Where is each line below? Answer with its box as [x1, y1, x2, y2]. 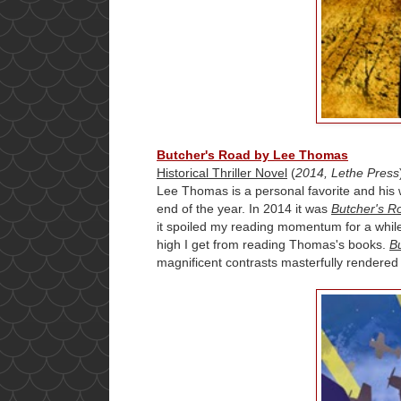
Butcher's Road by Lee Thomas [157, 148, 348, 163]
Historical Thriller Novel [157, 166, 287, 181]
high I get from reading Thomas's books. [157, 237, 389, 252]
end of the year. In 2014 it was [157, 201, 331, 217]
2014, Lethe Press [295, 166, 399, 181]
